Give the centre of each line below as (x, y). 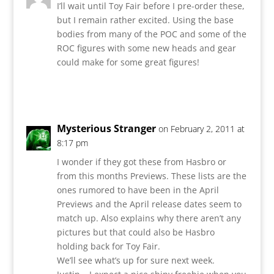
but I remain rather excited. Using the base (145, 20)
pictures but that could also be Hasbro (135, 232)
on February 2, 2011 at (201, 128)
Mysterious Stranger (106, 128)
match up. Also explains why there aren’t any (149, 218)
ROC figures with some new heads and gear (146, 48)
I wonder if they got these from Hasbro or (141, 161)
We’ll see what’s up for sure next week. (135, 260)
